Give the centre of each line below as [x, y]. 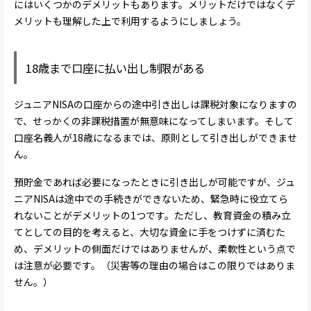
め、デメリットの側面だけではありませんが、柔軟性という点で [155, 249]
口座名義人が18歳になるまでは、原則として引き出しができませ [155, 137]
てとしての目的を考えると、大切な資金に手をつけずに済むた [150, 232]
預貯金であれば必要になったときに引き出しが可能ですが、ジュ [154, 182]
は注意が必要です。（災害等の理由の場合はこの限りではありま [154, 266]
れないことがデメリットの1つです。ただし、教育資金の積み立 [152, 216]
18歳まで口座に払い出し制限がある [116, 68]
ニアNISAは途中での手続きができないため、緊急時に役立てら [151, 199]
